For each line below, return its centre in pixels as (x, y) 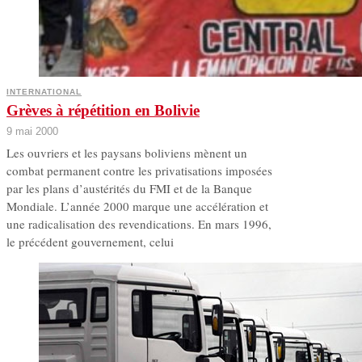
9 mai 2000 (32, 132)
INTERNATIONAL (44, 92)
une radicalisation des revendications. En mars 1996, (139, 224)
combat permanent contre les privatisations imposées (139, 171)
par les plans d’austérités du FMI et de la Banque (129, 189)
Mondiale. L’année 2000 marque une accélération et (137, 206)
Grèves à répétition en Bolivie (103, 111)
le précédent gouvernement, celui (90, 242)
